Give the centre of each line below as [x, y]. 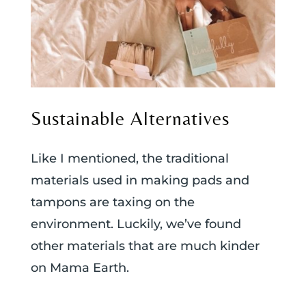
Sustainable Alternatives [130, 119]
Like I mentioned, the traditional [129, 159]
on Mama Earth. [80, 268]
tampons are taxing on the [112, 203]
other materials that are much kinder [145, 246]
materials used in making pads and [140, 181]
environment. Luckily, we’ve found [136, 224]
